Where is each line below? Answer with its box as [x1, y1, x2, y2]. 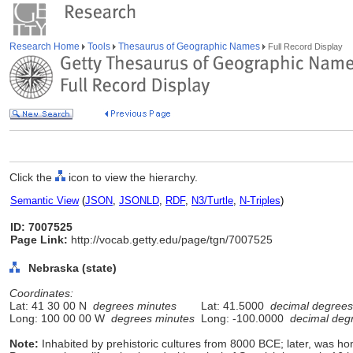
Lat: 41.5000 [195, 299, 270, 312]
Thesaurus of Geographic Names [116, 41, 262, 52]
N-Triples [240, 195, 281, 206]
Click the [9, 171, 55, 184]
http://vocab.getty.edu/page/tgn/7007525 [68, 233, 273, 246]
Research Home [9, 41, 82, 52]
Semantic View [10, 195, 79, 206]
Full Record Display [266, 42, 343, 51]
